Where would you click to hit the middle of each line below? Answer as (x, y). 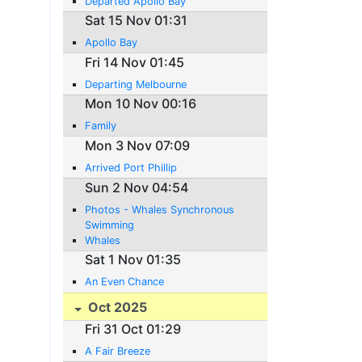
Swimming (110, 225)
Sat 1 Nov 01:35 (133, 260)
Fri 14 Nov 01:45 (135, 62)
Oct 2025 (116, 307)
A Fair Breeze (118, 351)
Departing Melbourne (136, 84)
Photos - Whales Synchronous (160, 209)
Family (101, 126)
